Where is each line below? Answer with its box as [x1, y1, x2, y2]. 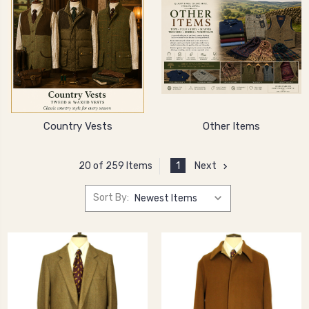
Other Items [203, 119, 260, 132]
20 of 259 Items [78, 160, 152, 172]
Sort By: [92, 192, 129, 204]
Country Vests [43, 119, 112, 132]
